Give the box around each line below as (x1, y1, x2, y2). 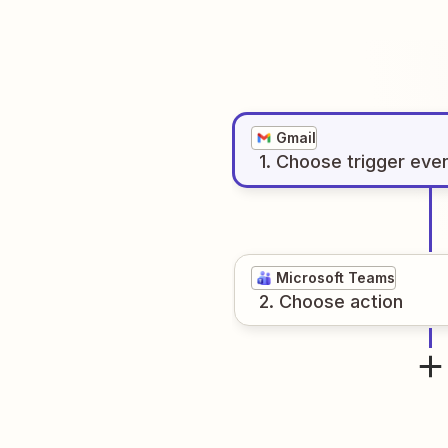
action (350, 291, 403, 312)
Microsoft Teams (276, 269, 395, 286)
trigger (347, 151, 405, 172)
